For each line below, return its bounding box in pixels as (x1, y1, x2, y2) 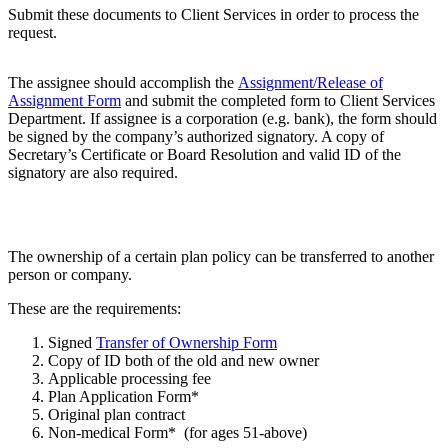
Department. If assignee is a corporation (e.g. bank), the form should (8, 110, 437, 128)
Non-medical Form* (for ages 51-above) (48, 424, 307, 442)
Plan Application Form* (48, 388, 199, 406)
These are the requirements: (8, 300, 181, 318)
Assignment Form (8, 92, 121, 110)
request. (8, 24, 57, 42)
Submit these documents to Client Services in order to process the (8, 6, 419, 24)
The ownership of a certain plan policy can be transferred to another (8, 248, 434, 266)
